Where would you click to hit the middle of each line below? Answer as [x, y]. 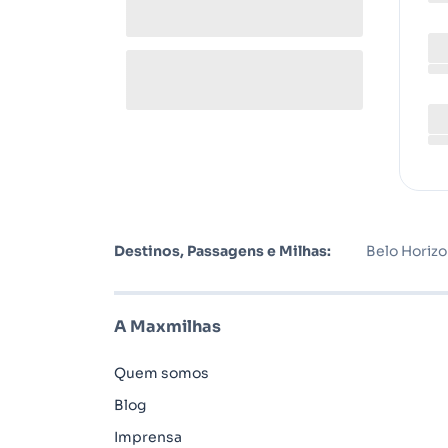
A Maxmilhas [167, 326]
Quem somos [161, 373]
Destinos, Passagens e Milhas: [222, 251]
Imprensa [148, 437]
